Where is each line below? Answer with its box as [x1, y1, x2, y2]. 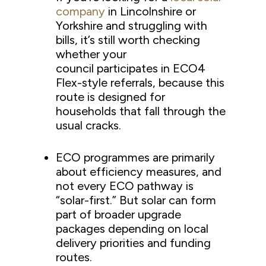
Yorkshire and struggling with [56, 18, 208, 33]
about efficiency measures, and [56, 164, 222, 179]
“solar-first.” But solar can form [56, 192, 217, 207]
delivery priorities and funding [56, 235, 211, 250]
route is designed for [56, 89, 166, 104]
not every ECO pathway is [56, 178, 194, 193]
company [56, 4, 106, 18]
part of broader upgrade [56, 207, 182, 221]
